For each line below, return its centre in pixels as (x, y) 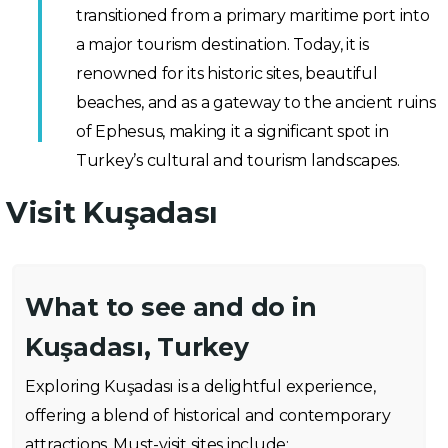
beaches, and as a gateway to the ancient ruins (256, 103)
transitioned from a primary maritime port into (253, 16)
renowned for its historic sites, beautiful (227, 74)
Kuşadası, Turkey (137, 347)
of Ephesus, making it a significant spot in (232, 132)
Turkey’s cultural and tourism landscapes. (238, 161)
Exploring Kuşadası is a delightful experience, (200, 387)
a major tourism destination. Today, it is (222, 45)
